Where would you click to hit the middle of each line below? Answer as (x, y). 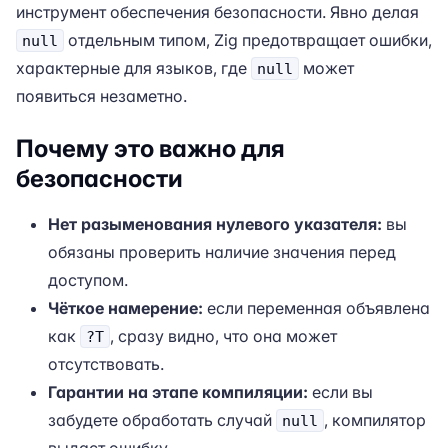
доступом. (88, 280)
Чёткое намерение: (125, 308)
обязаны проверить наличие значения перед (222, 252)
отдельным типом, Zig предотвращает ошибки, (248, 40)
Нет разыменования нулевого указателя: (215, 224)
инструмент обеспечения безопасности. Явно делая (217, 12)
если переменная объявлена (316, 308)
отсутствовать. (106, 364)
